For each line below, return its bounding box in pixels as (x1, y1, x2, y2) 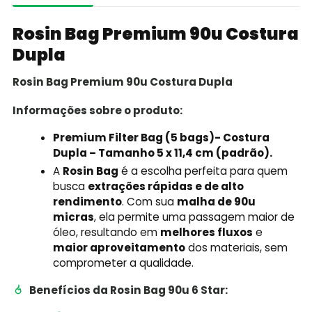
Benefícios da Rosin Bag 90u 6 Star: (27, 283, 228, 298)
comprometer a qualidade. (53, 255, 194, 270)
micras (53, 209, 95, 224)
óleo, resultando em (53, 224, 161, 240)
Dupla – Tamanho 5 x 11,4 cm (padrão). (53, 146, 273, 161)
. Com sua (122, 194, 178, 209)
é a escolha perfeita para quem (118, 163, 288, 178)
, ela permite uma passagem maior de (94, 209, 295, 224)
